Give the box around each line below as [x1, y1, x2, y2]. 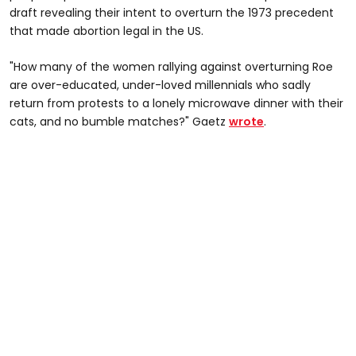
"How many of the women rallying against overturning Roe [10, 58, 333, 75]
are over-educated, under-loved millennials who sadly [10, 76, 311, 93]
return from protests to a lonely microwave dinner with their [10, 95, 343, 111]
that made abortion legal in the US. [10, 22, 203, 39]
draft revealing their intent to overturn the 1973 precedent [10, 4, 334, 21]
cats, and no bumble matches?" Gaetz [10, 113, 229, 130]
